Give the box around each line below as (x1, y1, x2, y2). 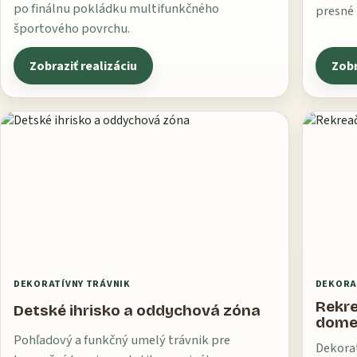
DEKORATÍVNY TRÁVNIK (14, 277, 131, 292)
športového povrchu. (14, 19, 130, 39)
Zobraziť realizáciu (29, 57, 138, 75)
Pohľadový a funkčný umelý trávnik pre (14, 331, 230, 351)
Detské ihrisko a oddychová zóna (14, 301, 261, 320)
